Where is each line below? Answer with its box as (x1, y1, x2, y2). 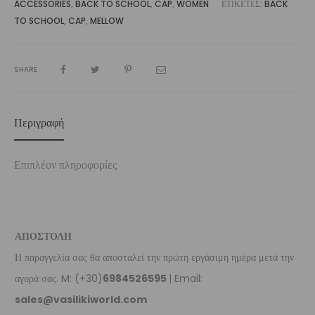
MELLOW (90, 15, 124, 27)
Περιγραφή (14, 115, 64, 131)
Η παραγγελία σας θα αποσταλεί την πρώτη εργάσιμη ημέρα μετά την (15, 250, 294, 264)
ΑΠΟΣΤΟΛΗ (15, 229, 72, 243)
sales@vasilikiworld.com (15, 292, 147, 307)
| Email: (169, 271, 202, 285)
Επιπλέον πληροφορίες (14, 157, 117, 173)
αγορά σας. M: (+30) (15, 271, 103, 285)
